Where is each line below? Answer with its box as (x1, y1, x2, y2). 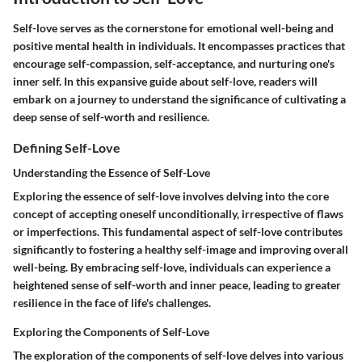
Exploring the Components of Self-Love (13, 324, 209, 339)
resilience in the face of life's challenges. (13, 295, 211, 309)
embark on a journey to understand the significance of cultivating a (13, 91, 346, 106)
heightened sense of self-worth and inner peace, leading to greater (13, 277, 341, 292)
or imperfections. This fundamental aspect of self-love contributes (13, 224, 343, 238)
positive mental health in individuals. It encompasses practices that (13, 38, 345, 53)
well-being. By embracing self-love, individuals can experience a (13, 259, 330, 274)
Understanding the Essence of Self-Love (13, 165, 210, 179)
